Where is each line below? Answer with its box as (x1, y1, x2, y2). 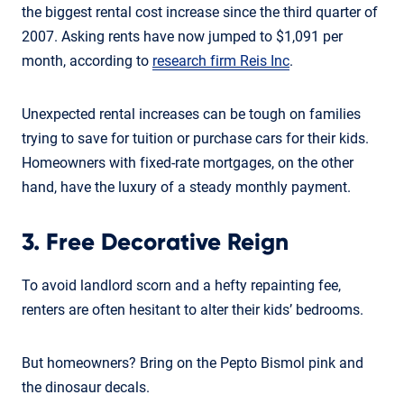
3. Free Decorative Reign (22, 231, 289, 254)
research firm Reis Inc (152, 51, 289, 69)
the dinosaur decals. (22, 378, 150, 396)
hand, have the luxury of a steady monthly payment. (22, 178, 351, 196)
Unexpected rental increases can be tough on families (22, 105, 361, 123)
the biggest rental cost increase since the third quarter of (22, 3, 378, 21)
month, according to (22, 51, 152, 69)
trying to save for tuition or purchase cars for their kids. (22, 129, 369, 147)
